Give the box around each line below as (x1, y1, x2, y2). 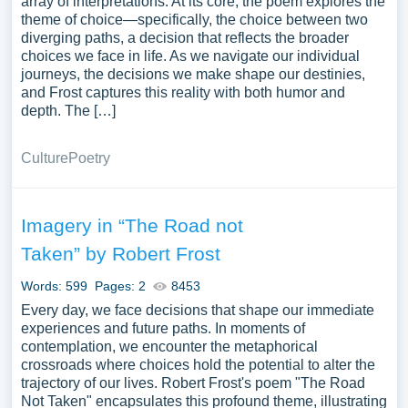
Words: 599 (20, 279, 87, 293)
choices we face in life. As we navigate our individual (20, 48, 360, 64)
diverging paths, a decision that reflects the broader (20, 30, 349, 46)
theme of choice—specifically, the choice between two (20, 12, 368, 27)
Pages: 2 (94, 279, 146, 293)
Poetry (67, 150, 110, 166)
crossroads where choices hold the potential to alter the (20, 357, 375, 372)
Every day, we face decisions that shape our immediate (20, 302, 374, 318)
